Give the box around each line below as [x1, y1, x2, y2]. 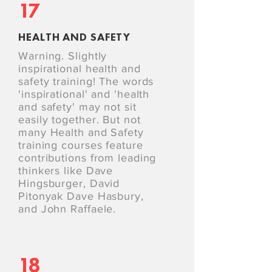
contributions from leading [18, 152, 157, 164]
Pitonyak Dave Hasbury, [18, 190, 144, 202]
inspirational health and [18, 63, 141, 75]
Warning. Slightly [18, 50, 107, 62]
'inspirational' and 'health [18, 88, 150, 100]
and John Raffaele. [18, 203, 117, 215]
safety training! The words [18, 75, 154, 87]
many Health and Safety [18, 126, 144, 138]
